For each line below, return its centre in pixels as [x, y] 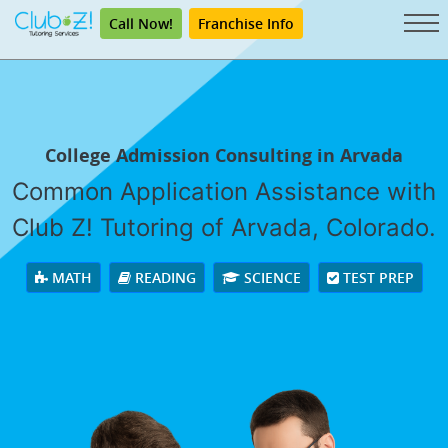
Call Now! [141, 23]
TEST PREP [376, 278]
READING [163, 278]
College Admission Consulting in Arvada [224, 156]
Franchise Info [246, 23]
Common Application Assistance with [224, 192]
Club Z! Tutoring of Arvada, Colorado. [224, 228]
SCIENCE [270, 278]
